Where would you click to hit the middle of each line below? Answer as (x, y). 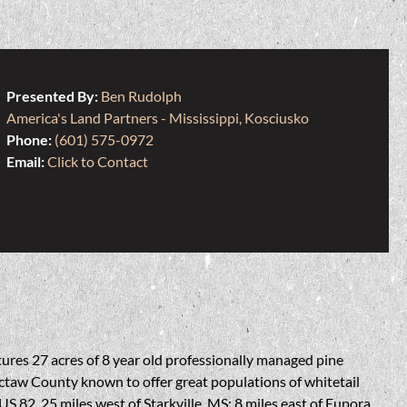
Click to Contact (97, 162)
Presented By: (53, 96)
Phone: (30, 140)
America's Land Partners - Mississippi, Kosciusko (157, 118)
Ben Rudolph (141, 96)
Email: (26, 162)
